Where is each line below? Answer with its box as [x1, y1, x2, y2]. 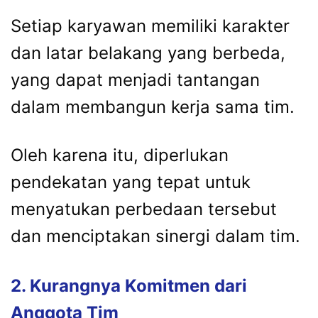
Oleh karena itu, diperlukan [11, 145, 229, 166]
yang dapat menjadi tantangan [11, 70, 260, 91]
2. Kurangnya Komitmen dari [11, 275, 247, 297]
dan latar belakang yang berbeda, [11, 43, 285, 64]
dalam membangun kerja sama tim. [11, 97, 295, 118]
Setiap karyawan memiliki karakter [11, 16, 290, 37]
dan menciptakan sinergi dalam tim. [11, 226, 300, 247]
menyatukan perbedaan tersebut [11, 199, 277, 220]
